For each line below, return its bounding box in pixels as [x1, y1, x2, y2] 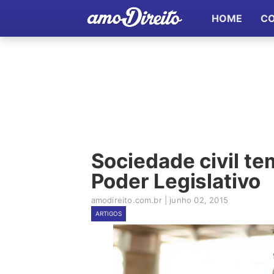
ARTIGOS [95, 210, 122, 217]
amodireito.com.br [91, 195, 162, 205]
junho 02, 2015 [169, 195, 228, 205]
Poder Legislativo [91, 169, 261, 193]
